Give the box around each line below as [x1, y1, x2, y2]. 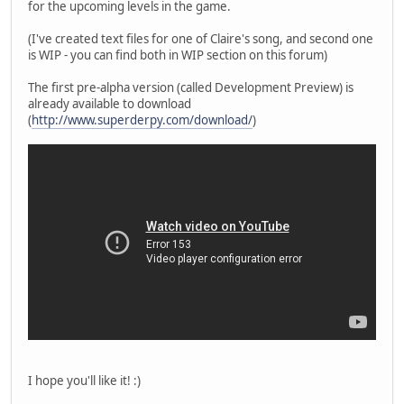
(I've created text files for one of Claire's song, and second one [28, 30, 373, 47]
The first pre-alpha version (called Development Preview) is [28, 78, 353, 96]
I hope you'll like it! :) [28, 372, 141, 389]
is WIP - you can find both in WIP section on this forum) [28, 46, 327, 63]
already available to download [28, 95, 191, 112]
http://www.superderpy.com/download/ [32, 111, 252, 128]
